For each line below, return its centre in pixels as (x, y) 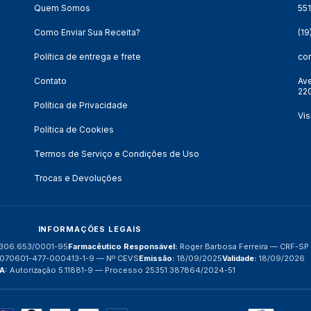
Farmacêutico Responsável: (123, 247)
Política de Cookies (74, 130)
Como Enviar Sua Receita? (87, 33)
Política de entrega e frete (87, 57)
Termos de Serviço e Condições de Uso (117, 154)
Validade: (239, 259)
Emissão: (157, 259)
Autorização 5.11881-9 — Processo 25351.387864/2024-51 (121, 270)
